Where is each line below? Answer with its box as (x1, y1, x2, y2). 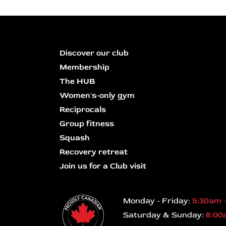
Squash (60, 133, 90, 143)
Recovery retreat (60, 147, 128, 157)
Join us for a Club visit (60, 161, 146, 172)
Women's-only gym (60, 90, 135, 101)
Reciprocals (60, 104, 106, 115)
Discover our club (60, 48, 129, 59)
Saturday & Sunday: (123, 210, 206, 220)
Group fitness (60, 119, 114, 129)
